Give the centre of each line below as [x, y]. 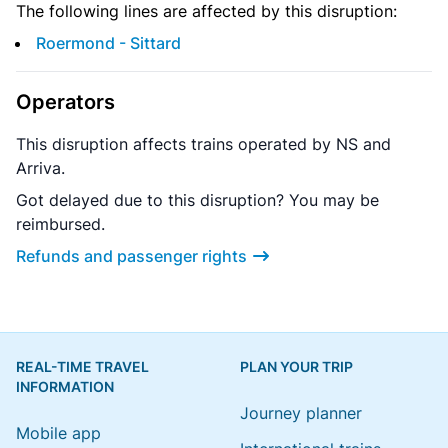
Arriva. [40, 168]
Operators [65, 102]
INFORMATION [65, 387]
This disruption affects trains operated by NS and [203, 144]
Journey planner [301, 413]
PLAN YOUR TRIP [296, 367]
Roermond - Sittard [108, 43]
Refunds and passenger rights [131, 256]
